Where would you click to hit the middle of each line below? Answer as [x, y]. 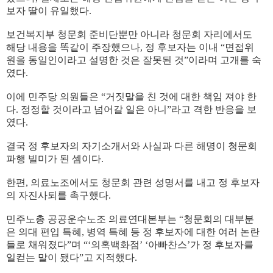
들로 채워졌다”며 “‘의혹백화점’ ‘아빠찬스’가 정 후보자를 [130, 245]
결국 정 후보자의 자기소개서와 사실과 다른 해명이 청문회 [132, 146]
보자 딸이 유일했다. [49, 11]
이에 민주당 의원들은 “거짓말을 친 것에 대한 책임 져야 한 [131, 97]
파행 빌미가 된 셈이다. [55, 159]
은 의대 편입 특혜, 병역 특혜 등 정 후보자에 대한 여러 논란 [133, 232]
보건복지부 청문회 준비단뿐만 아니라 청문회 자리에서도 [129, 34]
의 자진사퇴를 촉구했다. [58, 195]
